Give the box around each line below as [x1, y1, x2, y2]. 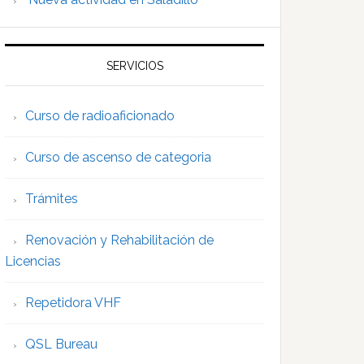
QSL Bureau [25, 336, 97, 353]
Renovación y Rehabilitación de [25, 232, 214, 249]
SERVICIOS [106, 59, 163, 73]
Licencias [5, 253, 61, 270]
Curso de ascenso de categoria [25, 149, 211, 166]
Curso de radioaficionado [25, 108, 175, 124]
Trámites [25, 191, 78, 207]
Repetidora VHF [25, 295, 121, 311]
